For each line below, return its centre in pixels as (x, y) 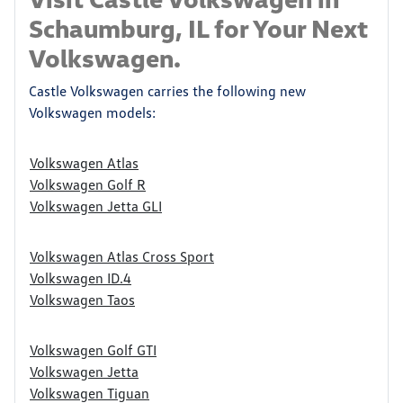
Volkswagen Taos (82, 300)
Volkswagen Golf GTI (93, 350)
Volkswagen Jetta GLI (96, 206)
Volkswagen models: (92, 112)
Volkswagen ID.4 (81, 278)
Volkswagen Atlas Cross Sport (122, 256)
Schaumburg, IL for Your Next (198, 28)
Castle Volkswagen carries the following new (167, 91)
